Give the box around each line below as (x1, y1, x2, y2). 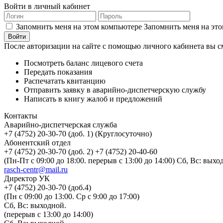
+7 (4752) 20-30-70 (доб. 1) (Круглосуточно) (4, 129, 152, 138)
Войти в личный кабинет (4, 2, 90, 10)
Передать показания (24, 68, 92, 76)
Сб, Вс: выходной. (4, 201, 66, 210)
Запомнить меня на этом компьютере (16, 22, 142, 31)
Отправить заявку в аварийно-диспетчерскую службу (24, 86, 206, 94)
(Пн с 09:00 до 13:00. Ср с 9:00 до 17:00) (4, 192, 139, 201)
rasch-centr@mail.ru (4, 165, 68, 174)
